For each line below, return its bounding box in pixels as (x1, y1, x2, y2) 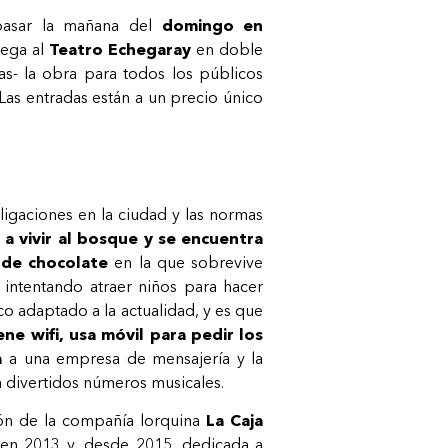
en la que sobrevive (108, 251, 264, 272)
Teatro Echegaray (48, 39, 192, 60)
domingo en (161, 15, 264, 36)
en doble (191, 39, 264, 60)
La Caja (200, 410, 264, 431)
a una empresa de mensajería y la (2, 347, 264, 368)
